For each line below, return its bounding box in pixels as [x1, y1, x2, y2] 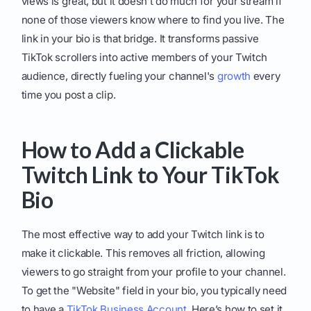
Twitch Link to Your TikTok [21, 161, 280, 189]
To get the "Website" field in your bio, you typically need [21, 284, 287, 298]
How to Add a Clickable [21, 136, 244, 164]
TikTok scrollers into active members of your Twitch [21, 51, 268, 65]
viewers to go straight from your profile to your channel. [21, 265, 286, 279]
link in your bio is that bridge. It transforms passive [21, 32, 259, 46]
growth [217, 69, 251, 83]
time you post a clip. [21, 88, 116, 102]
